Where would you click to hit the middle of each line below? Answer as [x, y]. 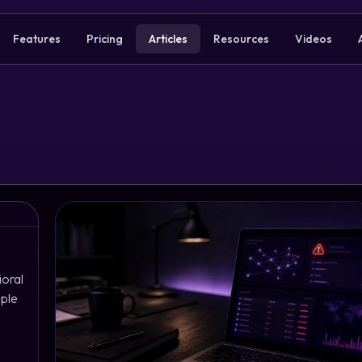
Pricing [105, 39]
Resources [242, 39]
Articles [168, 39]
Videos [314, 39]
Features [37, 39]
